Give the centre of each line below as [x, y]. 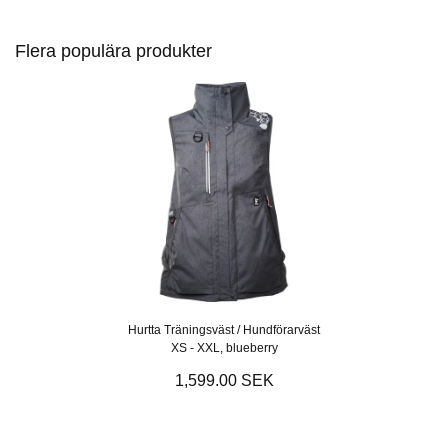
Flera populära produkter [113, 51]
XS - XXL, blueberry [224, 348]
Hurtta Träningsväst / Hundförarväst [224, 330]
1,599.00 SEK [224, 381]
